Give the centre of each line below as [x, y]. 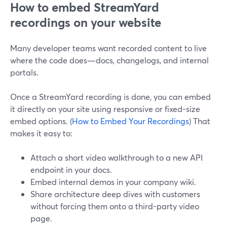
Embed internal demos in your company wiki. [113, 182]
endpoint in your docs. [71, 169]
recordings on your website [86, 22]
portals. [24, 72]
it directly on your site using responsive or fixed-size [105, 109]
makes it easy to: [41, 133]
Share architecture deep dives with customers [115, 194]
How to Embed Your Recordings [130, 121]
